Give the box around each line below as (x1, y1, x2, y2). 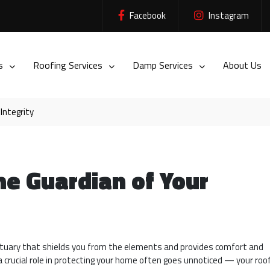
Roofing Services (33, 58, 105, 72)
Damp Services (132, 58, 195, 72)
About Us (222, 58, 262, 72)
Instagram (207, 8, 249, 22)
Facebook (128, 8, 166, 22)
